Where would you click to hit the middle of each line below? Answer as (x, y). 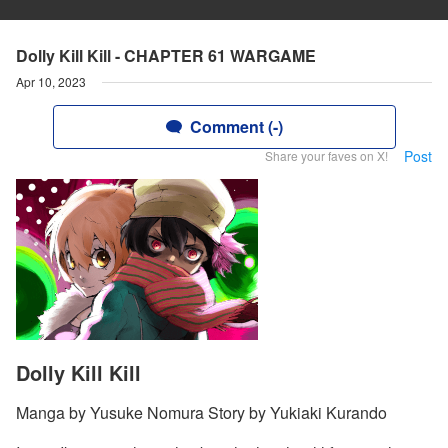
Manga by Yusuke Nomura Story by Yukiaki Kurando (201, 413)
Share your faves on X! (326, 155)
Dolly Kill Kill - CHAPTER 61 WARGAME (166, 55)
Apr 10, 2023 (51, 81)
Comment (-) (236, 126)
